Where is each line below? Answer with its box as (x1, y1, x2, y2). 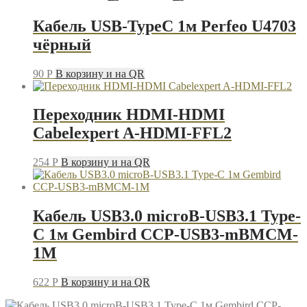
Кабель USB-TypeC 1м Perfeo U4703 (33, 16, 296, 35)
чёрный (33, 35, 91, 53)
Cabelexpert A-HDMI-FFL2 (33, 124, 232, 143)
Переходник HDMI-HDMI (33, 106, 225, 124)
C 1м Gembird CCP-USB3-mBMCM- (33, 225, 298, 244)
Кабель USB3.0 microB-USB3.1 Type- (33, 207, 301, 225)
